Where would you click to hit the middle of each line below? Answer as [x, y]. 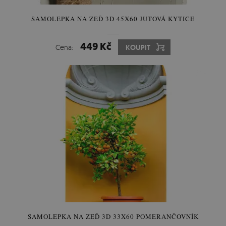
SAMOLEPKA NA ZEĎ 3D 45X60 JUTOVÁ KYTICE [113, 19]
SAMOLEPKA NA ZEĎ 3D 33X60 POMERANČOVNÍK [113, 216]
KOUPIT [138, 47]
